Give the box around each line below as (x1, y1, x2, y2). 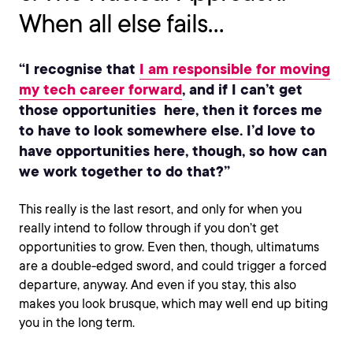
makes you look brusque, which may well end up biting (19, 296, 328, 311)
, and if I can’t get (182, 79, 303, 99)
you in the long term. (19, 315, 135, 330)
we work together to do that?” (19, 161, 230, 181)
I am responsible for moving (139, 58, 330, 79)
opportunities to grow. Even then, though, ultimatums (19, 240, 319, 255)
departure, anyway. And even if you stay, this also (19, 277, 296, 292)
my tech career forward (19, 79, 182, 99)
